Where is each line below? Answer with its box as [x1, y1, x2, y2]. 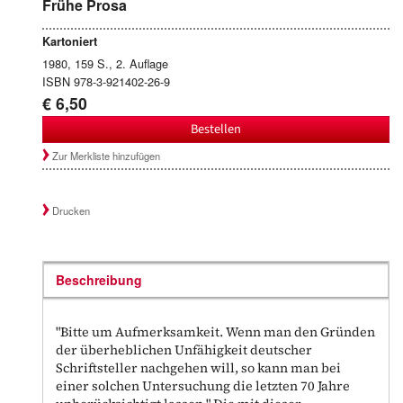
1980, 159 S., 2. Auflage [42, 54, 168, 72]
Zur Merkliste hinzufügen [52, 148, 161, 164]
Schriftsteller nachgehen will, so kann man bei [56, 359, 342, 378]
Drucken [52, 203, 91, 219]
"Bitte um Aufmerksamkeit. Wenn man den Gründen [56, 323, 376, 342]
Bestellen [191, 119, 241, 139]
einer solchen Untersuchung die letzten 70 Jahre [56, 377, 351, 396]
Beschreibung [56, 271, 143, 290]
